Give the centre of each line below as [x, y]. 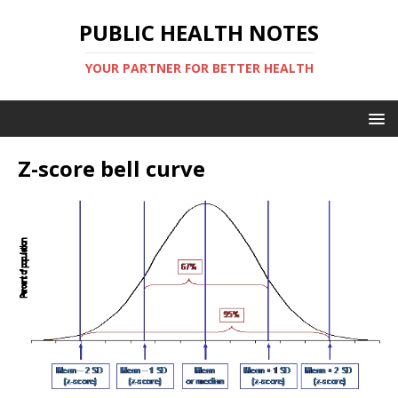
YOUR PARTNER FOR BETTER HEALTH [199, 68]
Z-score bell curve [111, 168]
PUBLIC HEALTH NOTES [199, 32]
